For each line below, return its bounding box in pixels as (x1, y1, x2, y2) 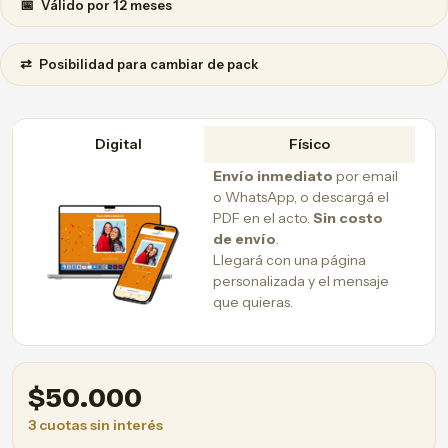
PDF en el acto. (213, 209, 313, 228)
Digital (95, 134, 142, 153)
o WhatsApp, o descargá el (213, 188, 389, 207)
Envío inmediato (213, 167, 333, 186)
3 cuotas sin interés (28, 416, 163, 435)
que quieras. (213, 293, 293, 312)
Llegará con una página (213, 251, 366, 270)
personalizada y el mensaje (213, 272, 389, 291)
